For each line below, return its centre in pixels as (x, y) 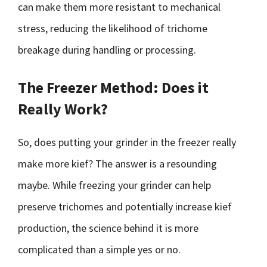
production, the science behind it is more (108, 228)
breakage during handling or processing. (107, 50)
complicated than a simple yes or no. (99, 249)
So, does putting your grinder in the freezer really (127, 142)
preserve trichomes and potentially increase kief (125, 207)
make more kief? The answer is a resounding (117, 164)
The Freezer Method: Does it (113, 87)
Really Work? (63, 109)
